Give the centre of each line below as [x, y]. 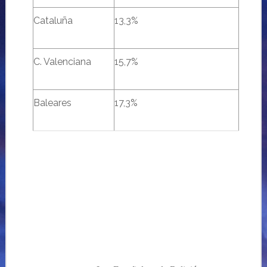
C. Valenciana [62, 62]
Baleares [52, 103]
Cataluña [53, 21]
